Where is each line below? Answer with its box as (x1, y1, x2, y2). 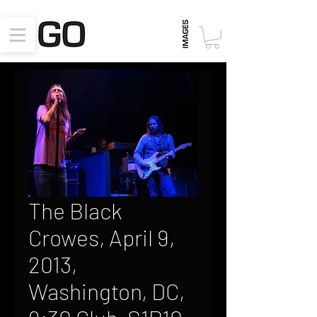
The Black (28, 197, 122, 224)
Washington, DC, (28, 277, 185, 304)
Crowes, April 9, (28, 224, 175, 250)
